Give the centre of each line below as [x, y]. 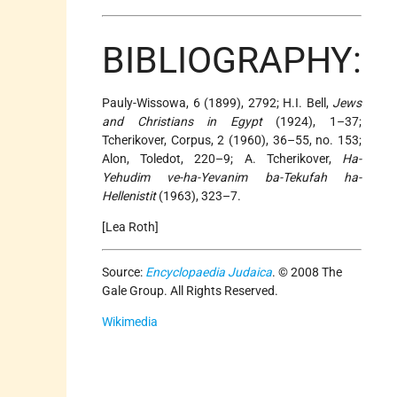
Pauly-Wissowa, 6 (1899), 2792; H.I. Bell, [217, 103]
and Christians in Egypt [182, 122]
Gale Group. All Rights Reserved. [190, 291]
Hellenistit [129, 196]
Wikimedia [130, 322]
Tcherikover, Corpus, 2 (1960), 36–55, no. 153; [232, 140]
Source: [124, 272]
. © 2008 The [307, 272]
